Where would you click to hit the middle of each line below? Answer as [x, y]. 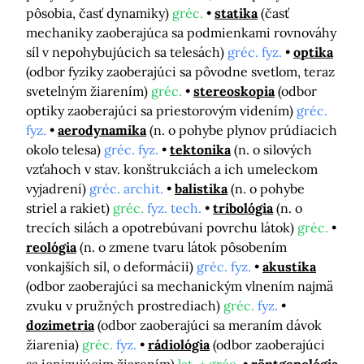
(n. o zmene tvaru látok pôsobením [183, 247]
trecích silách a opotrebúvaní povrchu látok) [162, 228]
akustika [289, 267]
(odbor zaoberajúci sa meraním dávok [210, 325]
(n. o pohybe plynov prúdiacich [243, 130]
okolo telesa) [65, 150]
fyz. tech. [174, 208]
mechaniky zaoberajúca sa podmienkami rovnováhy [181, 33]
